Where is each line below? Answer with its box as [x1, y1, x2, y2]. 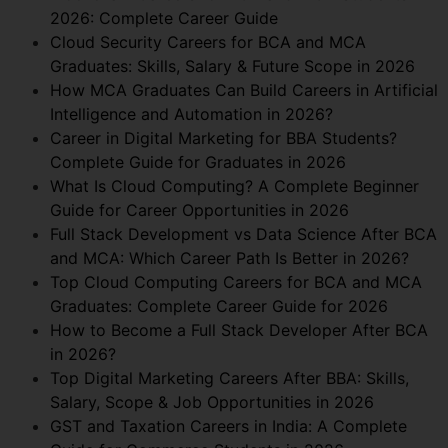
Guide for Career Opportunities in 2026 [50, 199, 349, 220]
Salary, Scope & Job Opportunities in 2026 [50, 391, 374, 412]
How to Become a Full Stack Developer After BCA [50, 319, 428, 340]
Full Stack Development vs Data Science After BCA [50, 223, 437, 244]
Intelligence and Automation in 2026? [50, 103, 333, 124]
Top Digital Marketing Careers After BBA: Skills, [50, 367, 409, 388]
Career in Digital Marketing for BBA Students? [50, 127, 397, 148]
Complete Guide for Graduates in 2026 [50, 151, 346, 172]
